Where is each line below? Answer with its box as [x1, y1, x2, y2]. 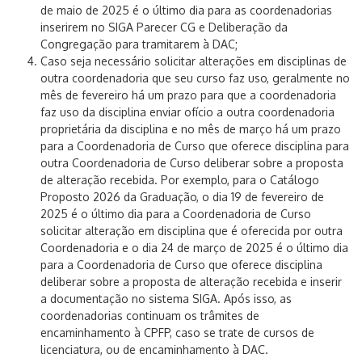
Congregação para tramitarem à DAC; [40, 37, 238, 51]
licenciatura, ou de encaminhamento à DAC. [40, 343, 268, 356]
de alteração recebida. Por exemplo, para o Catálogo [40, 173, 319, 187]
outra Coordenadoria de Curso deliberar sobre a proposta [40, 156, 343, 170]
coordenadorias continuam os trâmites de [40, 309, 259, 322]
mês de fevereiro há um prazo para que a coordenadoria [40, 88, 336, 102]
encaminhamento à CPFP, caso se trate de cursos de [40, 326, 314, 339]
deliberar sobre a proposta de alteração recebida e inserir [40, 275, 342, 288]
